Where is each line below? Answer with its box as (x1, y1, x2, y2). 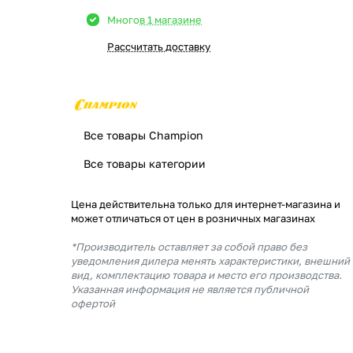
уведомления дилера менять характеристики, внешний (71, 255, 350, 267)
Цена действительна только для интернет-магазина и (71, 198, 340, 210)
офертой (71, 297, 115, 310)
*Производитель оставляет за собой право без (71, 240, 307, 253)
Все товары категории (84, 157, 206, 170)
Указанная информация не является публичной (71, 283, 309, 295)
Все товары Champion (84, 128, 203, 142)
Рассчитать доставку (107, 40, 210, 53)
